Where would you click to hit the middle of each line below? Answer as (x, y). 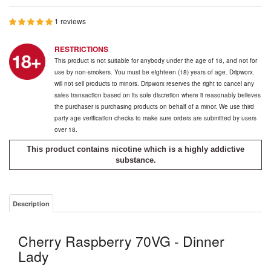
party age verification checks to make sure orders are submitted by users (155, 118)
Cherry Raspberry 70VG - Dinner (121, 241)
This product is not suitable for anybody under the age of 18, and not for (156, 60)
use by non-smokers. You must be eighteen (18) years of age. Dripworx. (155, 72)
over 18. (66, 129)
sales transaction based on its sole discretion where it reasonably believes (158, 95)
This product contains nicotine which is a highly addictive (135, 149)
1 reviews (70, 21)
